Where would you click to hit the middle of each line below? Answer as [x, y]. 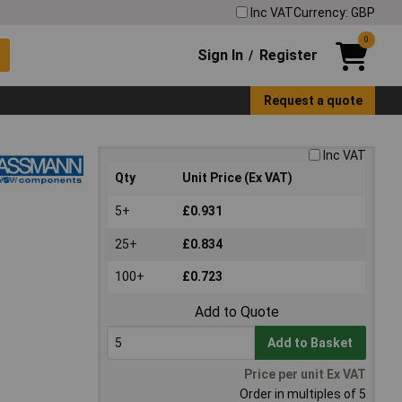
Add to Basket [310, 343]
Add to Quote [236, 312]
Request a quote [313, 100]
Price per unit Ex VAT [305, 375]
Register [288, 55]
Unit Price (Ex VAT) [237, 178]
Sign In [221, 55]
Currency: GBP [334, 12]
